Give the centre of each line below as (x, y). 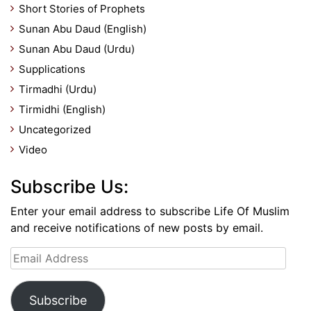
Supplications (52, 69)
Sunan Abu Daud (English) (83, 29)
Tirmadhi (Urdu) (58, 89)
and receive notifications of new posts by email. (137, 228)
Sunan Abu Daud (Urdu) (77, 49)
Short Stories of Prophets (82, 9)
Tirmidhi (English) (62, 109)
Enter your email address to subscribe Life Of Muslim (150, 211)
